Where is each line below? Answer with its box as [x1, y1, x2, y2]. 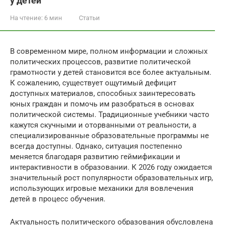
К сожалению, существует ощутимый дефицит [10, 78, 176, 87]
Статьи [79, 14, 100, 22]
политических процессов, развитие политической [10, 57, 191, 66]
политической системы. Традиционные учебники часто [10, 110, 209, 119]
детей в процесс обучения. [10, 194, 105, 203]
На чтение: [10, 14, 43, 22]
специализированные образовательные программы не [10, 131, 209, 140]
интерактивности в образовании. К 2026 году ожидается [10, 163, 212, 172]
